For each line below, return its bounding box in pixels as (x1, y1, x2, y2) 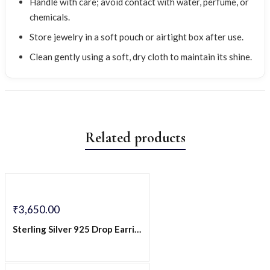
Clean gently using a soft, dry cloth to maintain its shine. (30, 51, 252, 63)
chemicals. (30, 11, 70, 23)
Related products (84, 129, 186, 147)
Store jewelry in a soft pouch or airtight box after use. (30, 31, 243, 43)
